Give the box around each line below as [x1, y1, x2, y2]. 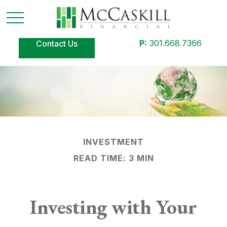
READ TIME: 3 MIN [73, 153, 154, 163]
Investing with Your [30, 194, 197, 220]
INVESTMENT [83, 137, 144, 147]
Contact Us [36, 39, 78, 49]
